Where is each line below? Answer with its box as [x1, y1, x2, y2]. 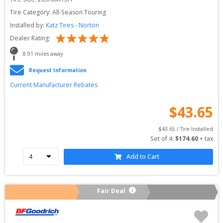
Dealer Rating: [10, 34, 50, 42]
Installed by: [10, 21, 44, 29]
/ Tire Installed [175, 125, 213, 132]
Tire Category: [10, 8, 51, 16]
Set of [150, 134, 169, 143]
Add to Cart [126, 152, 159, 161]
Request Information [29, 67, 87, 74]
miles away [33, 50, 63, 57]
